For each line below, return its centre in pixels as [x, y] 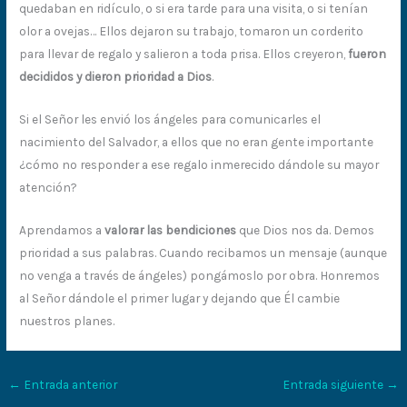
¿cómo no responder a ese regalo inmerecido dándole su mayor [199, 164]
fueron [367, 53]
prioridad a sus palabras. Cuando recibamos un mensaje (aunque [203, 252]
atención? [49, 187]
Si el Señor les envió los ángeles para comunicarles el [170, 119]
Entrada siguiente [334, 384]
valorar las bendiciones [172, 229]
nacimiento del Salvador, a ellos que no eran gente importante [197, 141]
